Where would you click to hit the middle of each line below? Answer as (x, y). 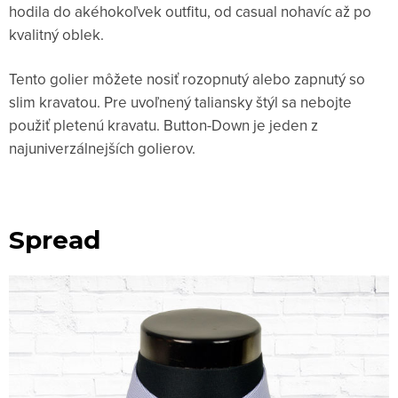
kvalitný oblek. (58, 35)
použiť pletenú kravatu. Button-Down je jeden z (163, 126)
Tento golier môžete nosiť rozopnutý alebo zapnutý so (187, 80)
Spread (55, 240)
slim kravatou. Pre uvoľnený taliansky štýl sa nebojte (180, 103)
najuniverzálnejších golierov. (102, 149)
